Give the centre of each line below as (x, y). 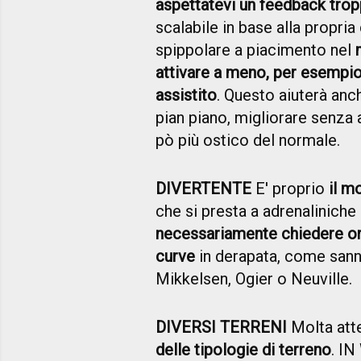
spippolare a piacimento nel (255, 50)
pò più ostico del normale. (248, 141)
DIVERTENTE (203, 189)
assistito (186, 95)
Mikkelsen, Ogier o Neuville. (254, 279)
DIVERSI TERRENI (221, 328)
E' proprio (290, 189)
